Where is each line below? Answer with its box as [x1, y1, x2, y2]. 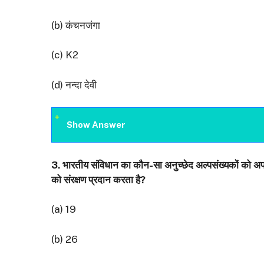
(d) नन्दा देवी [51, 78, 97, 91]
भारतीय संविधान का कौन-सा [62, 159, 162, 171]
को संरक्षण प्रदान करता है [51, 173, 140, 186]
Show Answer [67, 120, 126, 130]
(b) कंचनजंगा [51, 19, 100, 31]
